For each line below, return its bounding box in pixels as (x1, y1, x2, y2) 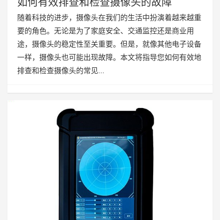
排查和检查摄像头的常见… (17, 65, 104, 75)
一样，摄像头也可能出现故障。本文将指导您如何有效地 (17, 52, 201, 62)
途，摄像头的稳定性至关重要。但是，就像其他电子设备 (17, 39, 201, 49)
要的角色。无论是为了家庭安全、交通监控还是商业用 (17, 26, 194, 35)
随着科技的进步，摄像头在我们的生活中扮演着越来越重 (17, 12, 201, 22)
